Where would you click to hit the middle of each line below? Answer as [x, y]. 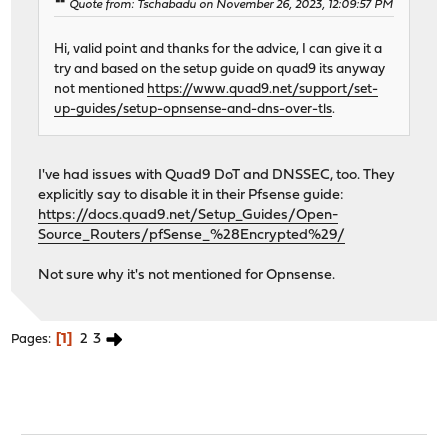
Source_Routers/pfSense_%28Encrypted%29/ [192, 235]
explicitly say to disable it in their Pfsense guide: [191, 195]
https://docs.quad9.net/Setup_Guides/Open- [188, 215]
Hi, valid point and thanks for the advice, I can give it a [218, 49]
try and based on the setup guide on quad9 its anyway [220, 69]
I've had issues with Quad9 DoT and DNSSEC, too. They [217, 175]
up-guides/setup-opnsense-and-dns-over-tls [193, 109]
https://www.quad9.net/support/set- [263, 89]
